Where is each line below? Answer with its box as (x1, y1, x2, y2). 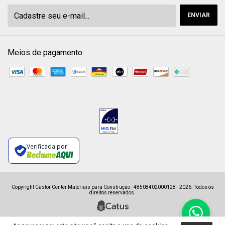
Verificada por (26, 142, 67, 151)
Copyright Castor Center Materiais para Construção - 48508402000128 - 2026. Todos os (11, 184, 214, 190)
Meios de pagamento (8, 48, 82, 58)
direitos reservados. (89, 190, 136, 196)
